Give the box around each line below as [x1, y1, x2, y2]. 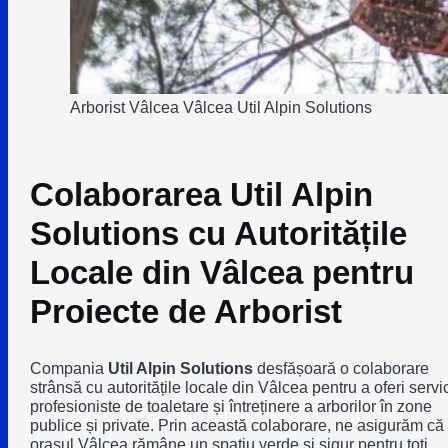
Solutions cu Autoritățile [29, 215, 407, 253]
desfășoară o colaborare [252, 359, 429, 378]
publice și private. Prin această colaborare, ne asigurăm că [29, 416, 444, 435]
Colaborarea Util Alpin [29, 176, 373, 214]
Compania [29, 359, 108, 378]
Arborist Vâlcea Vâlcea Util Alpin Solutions [69, 97, 372, 116]
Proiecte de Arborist [29, 293, 342, 331]
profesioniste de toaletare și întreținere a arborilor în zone [29, 397, 432, 416]
